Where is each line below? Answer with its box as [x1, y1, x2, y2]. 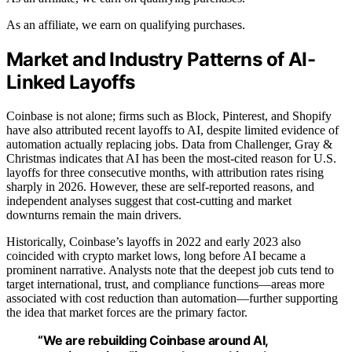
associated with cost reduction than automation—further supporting [6, 291, 338, 305]
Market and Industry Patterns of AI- [6, 47, 315, 71]
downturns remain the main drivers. [6, 207, 181, 222]
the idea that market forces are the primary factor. [6, 305, 247, 319]
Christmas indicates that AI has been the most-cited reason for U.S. [6, 151, 336, 165]
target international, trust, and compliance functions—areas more [6, 277, 324, 291]
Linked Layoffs [6, 70, 135, 93]
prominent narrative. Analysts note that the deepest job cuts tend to [6, 262, 334, 277]
